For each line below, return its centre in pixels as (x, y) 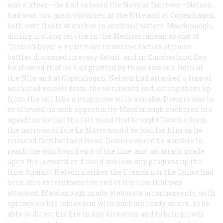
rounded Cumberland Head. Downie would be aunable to (105, 140)
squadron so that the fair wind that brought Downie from (108, 119)
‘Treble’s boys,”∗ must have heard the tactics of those (99, 46)
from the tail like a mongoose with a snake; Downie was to (111, 99)
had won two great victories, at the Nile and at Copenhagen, (111, 15)
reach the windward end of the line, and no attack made (106, 151)
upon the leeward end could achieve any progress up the (105, 161)
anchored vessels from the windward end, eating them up (109, 88)
